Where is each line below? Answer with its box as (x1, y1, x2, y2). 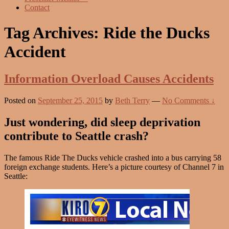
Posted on (4, 96, 38, 105)
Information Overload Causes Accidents (4, 72, 214, 86)
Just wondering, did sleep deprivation (4, 116, 200, 129)
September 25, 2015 (38, 96, 103, 105)
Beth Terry (115, 96, 150, 105)
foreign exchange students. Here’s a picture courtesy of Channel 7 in (4, 163, 224, 172)
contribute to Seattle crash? (4, 129, 149, 143)
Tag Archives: (4, 23, 103, 42)
